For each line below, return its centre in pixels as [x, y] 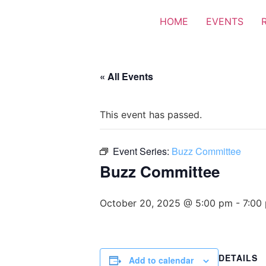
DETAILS [238, 258]
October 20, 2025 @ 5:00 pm [166, 203]
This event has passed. [151, 115]
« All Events [126, 76]
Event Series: [142, 151]
